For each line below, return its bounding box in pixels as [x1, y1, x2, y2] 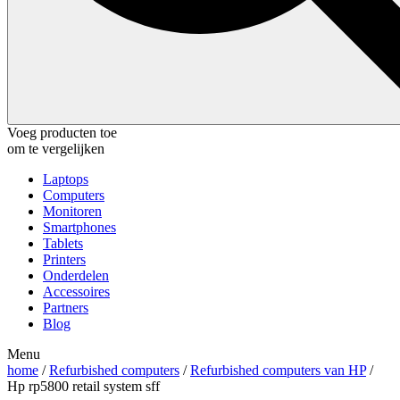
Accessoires [43, 283, 110, 299]
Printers [43, 251, 86, 267]
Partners [43, 299, 88, 315]
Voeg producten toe [7, 124, 117, 140]
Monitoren [43, 203, 102, 219]
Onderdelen [43, 267, 109, 283]
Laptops [43, 171, 88, 187]
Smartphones [43, 219, 116, 235]
